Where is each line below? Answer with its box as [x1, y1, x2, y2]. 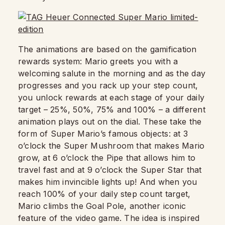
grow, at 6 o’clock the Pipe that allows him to [18, 153, 196, 163]
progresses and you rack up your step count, [18, 80, 198, 90]
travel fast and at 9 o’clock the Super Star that [18, 165, 202, 175]
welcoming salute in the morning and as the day [18, 68, 206, 78]
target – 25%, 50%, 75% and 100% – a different [18, 104, 205, 115]
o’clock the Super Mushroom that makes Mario [18, 141, 205, 151]
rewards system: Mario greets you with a [18, 56, 178, 66]
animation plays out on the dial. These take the [18, 117, 202, 127]
